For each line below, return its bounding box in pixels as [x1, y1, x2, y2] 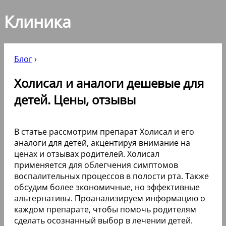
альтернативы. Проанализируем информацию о [14, 192, 205, 204]
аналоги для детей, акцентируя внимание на [14, 137, 190, 148]
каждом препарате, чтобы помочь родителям [14, 203, 196, 215]
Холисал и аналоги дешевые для [14, 74, 204, 91]
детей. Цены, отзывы [14, 91, 136, 108]
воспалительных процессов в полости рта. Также [14, 170, 209, 182]
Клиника [4, 11, 71, 33]
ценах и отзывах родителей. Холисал [14, 148, 159, 159]
